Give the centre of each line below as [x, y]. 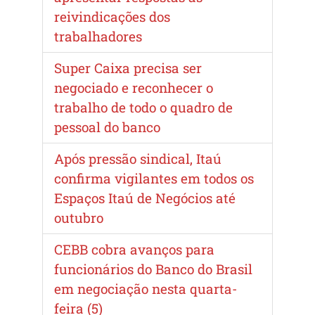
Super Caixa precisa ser [128, 67]
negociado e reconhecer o [134, 87]
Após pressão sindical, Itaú [138, 158]
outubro [79, 217]
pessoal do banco [107, 127]
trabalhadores [98, 36]
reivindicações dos [112, 16]
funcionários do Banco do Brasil [153, 269]
